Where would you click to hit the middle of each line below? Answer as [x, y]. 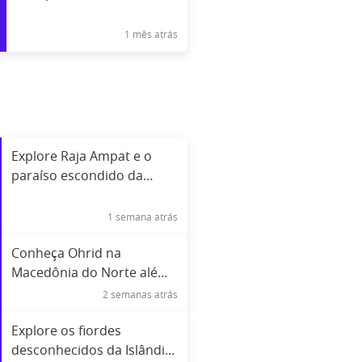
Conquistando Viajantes [88, 13]
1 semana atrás [143, 217]
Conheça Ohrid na [66, 253]
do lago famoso [58, 292]
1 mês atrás [151, 34]
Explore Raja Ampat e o [81, 156]
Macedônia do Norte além [90, 273]
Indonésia [41, 195]
